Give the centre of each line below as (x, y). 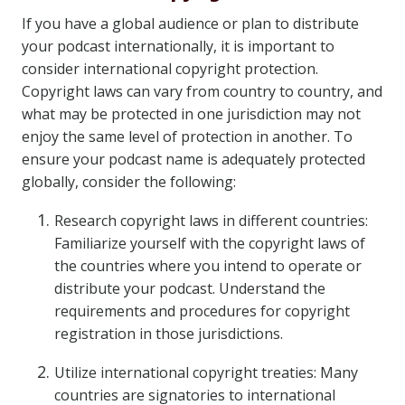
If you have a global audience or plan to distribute (190, 24)
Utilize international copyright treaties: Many (206, 372)
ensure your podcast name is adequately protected (193, 159)
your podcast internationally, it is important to (178, 46)
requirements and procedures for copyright (202, 311)
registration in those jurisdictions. (169, 334)
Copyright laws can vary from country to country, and (202, 91)
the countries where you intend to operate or (208, 266)
